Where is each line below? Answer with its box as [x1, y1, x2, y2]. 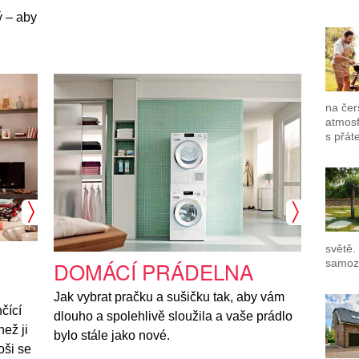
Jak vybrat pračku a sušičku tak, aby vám [54, 289, 285, 304]
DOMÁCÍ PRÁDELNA [54, 256, 254, 286]
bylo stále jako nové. [54, 328, 171, 342]
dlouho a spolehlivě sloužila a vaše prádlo [54, 309, 293, 323]
